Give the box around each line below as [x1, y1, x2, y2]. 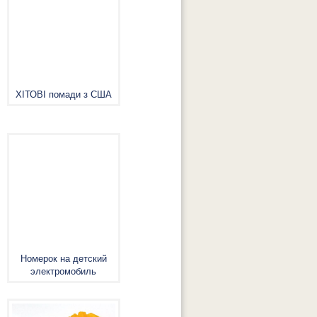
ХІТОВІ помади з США [15, 89, 112, 100]
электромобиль [30, 266, 97, 277]
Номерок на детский [20, 253, 107, 264]
